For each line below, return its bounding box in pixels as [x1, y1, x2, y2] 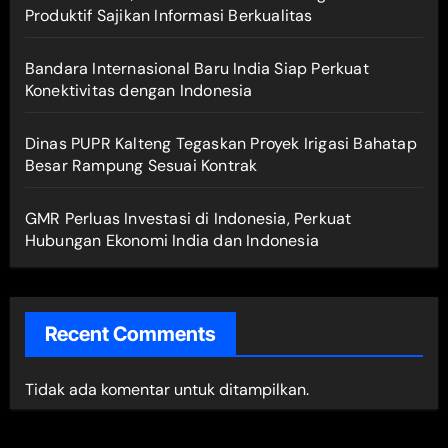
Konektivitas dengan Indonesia [24, 79, 253, 101]
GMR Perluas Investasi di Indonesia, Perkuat [24, 207, 352, 229]
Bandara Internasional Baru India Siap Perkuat [24, 57, 369, 79]
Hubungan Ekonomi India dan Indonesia [24, 229, 319, 251]
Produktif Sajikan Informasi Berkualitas [24, 4, 313, 26]
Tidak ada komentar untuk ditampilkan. [24, 378, 309, 400]
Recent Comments [44, 321, 216, 346]
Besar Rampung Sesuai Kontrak [24, 154, 258, 176]
